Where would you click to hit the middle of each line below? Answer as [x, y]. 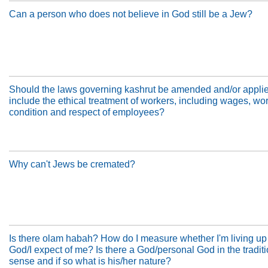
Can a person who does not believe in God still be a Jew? [131, 14]
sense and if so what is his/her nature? [90, 261]
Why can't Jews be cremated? [72, 164]
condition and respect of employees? [87, 112]
